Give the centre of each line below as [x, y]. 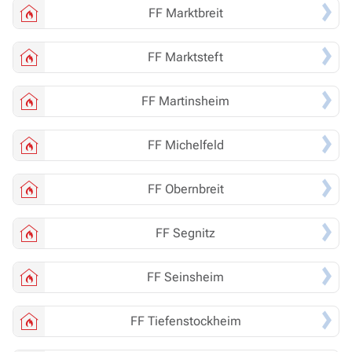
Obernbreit [194, 189]
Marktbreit [194, 13]
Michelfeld [194, 145]
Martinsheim [194, 101]
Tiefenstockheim [194, 321]
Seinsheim [194, 277]
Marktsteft [194, 57]
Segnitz [194, 233]
